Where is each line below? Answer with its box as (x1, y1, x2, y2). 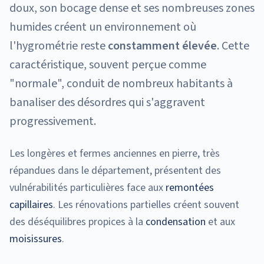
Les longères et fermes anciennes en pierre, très (9, 146, 220, 161)
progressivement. (9, 113, 96, 130)
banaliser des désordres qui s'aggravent (9, 94, 205, 111)
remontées (163, 180, 214, 195)
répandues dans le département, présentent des (9, 163, 221, 178)
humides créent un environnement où (9, 18, 196, 35)
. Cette (217, 37, 249, 54)
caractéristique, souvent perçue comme (9, 56, 206, 73)
